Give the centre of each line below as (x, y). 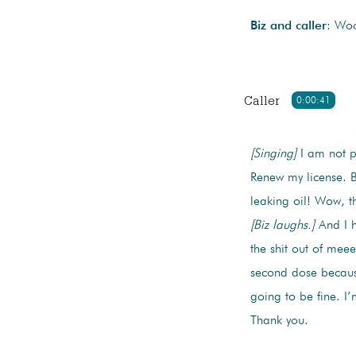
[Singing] (273, 155)
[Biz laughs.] (282, 226)
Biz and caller (288, 27)
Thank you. (279, 321)
